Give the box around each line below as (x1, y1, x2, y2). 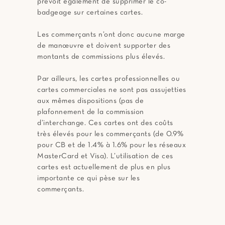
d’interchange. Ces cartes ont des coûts (37, 120, 173, 127)
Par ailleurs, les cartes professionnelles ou (37, 75, 180, 83)
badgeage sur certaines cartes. (37, 9, 143, 17)
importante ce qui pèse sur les (37, 175, 140, 182)
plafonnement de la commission (37, 108, 144, 116)
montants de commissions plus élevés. (37, 53, 165, 61)
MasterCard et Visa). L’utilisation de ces (37, 153, 173, 160)
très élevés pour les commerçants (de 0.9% (37, 131, 184, 138)
